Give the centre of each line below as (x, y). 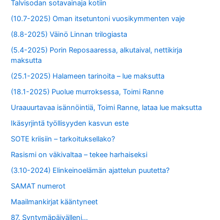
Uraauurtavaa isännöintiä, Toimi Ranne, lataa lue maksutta (107, 107)
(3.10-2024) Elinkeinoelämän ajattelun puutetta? (90, 170)
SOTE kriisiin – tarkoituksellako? (63, 139)
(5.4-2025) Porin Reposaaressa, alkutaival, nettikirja (97, 50)
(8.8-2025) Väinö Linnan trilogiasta (69, 35)
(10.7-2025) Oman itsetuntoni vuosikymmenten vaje (98, 19)
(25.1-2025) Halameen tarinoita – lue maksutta (88, 76)
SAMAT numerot (38, 186)
